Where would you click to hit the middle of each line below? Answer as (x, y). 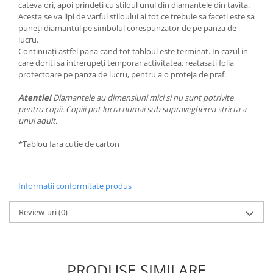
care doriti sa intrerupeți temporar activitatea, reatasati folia (126, 63)
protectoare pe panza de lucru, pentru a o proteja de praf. (122, 74)
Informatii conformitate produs (75, 186)
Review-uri (39, 212)
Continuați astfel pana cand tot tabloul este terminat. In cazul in (133, 51)
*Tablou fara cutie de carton (69, 144)
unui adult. (38, 121)
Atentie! (35, 97)
